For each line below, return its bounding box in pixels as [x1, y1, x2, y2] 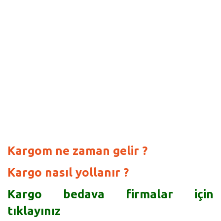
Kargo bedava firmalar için [7, 187, 214, 201]
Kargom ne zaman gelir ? [7, 144, 147, 157]
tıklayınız [7, 204, 61, 218]
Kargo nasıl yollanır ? [7, 166, 129, 179]
